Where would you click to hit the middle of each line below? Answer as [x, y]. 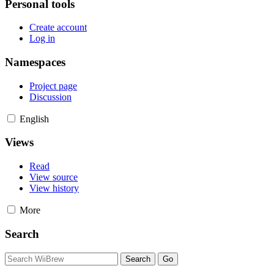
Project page [53, 86]
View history [54, 188]
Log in [42, 39]
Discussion [50, 97]
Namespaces [35, 62]
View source [54, 177]
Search [22, 234]
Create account [58, 28]
